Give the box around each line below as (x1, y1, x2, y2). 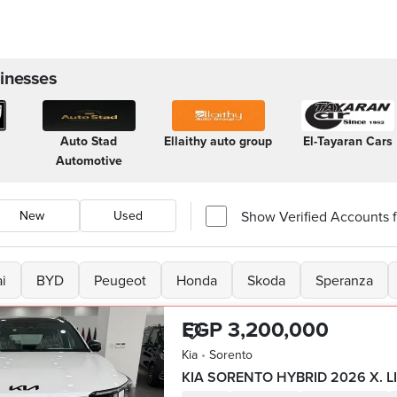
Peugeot (94, 270, 146, 290)
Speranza (315, 270, 373, 290)
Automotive (55, 152, 122, 169)
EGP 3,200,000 (182, 314, 330, 345)
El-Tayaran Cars (302, 132, 393, 150)
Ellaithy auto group (164, 132, 272, 150)
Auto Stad (60, 132, 117, 150)
